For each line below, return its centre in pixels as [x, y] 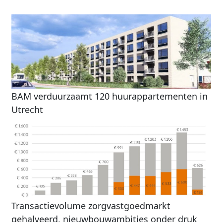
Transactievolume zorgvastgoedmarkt [91, 205]
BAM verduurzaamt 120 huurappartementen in [109, 96]
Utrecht [27, 109]
